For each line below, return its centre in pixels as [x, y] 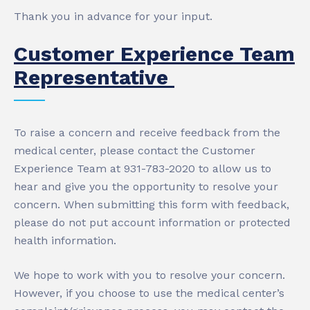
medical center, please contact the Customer [135, 151]
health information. [65, 240]
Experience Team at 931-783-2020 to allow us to [143, 168]
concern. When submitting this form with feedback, [152, 204]
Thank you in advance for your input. [113, 16]
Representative [94, 77]
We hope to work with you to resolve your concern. [149, 275]
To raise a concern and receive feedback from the [147, 133]
